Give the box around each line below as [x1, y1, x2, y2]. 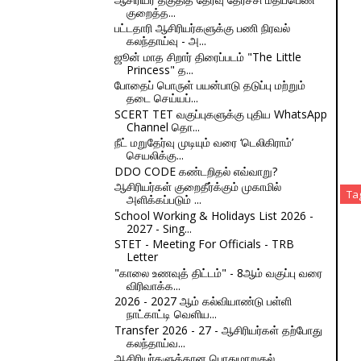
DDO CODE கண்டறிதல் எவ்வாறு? [114, 163, 277, 179]
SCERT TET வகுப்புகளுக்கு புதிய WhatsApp [114, 106, 327, 122]
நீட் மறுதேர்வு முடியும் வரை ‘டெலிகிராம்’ [114, 135, 293, 150]
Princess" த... [126, 61, 193, 77]
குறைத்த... [126, 4, 176, 20]
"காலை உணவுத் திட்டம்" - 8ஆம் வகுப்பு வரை [114, 264, 322, 280]
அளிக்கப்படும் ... [126, 192, 201, 207]
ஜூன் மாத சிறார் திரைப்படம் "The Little [114, 48, 301, 64]
